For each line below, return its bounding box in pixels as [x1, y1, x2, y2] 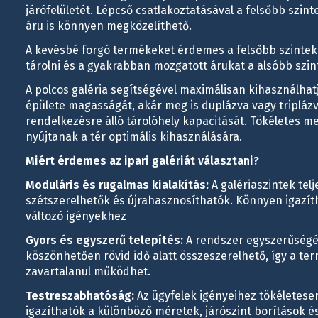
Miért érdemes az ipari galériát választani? [25, 154, 259, 168]
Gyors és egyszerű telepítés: [25, 234, 183, 247]
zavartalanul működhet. [25, 265, 150, 278]
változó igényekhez [25, 209, 126, 223]
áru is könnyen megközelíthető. [25, 19, 192, 33]
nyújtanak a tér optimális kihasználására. [25, 130, 242, 143]
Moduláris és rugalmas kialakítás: [25, 178, 209, 192]
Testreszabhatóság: [25, 289, 134, 302]
